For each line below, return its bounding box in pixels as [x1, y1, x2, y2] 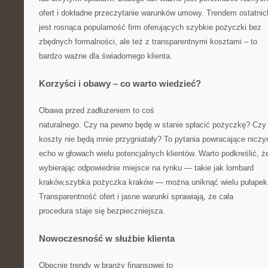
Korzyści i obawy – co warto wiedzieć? [39, 78, 201, 89]
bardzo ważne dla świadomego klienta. [39, 51, 172, 60]
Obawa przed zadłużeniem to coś [39, 106, 154, 115]
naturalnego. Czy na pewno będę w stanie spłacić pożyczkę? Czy [39, 120, 266, 129]
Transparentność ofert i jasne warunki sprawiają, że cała [39, 192, 233, 201]
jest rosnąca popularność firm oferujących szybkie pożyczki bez [39, 23, 261, 32]
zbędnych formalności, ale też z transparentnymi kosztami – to [39, 37, 257, 46]
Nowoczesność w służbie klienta [39, 233, 175, 243]
